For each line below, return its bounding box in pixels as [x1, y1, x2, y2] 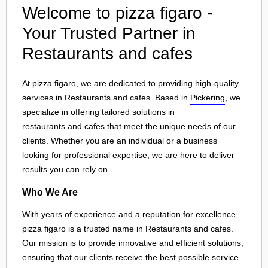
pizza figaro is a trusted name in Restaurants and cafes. [22, 224, 233, 234]
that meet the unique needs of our [105, 121, 236, 131]
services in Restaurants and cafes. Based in [22, 93, 190, 102]
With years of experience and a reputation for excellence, [22, 209, 238, 220]
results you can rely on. [22, 165, 110, 174]
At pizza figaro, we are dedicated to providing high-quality [22, 78, 239, 88]
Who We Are [22, 186, 78, 197]
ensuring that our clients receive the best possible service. [22, 252, 241, 263]
